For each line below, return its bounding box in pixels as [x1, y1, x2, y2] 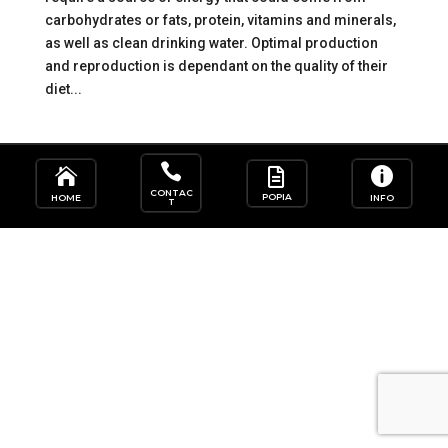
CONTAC [149, 187, 193, 199]
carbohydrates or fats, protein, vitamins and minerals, [44, 12, 396, 29]
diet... [44, 81, 82, 98]
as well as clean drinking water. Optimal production [44, 35, 378, 52]
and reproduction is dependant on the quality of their [44, 58, 388, 75]
